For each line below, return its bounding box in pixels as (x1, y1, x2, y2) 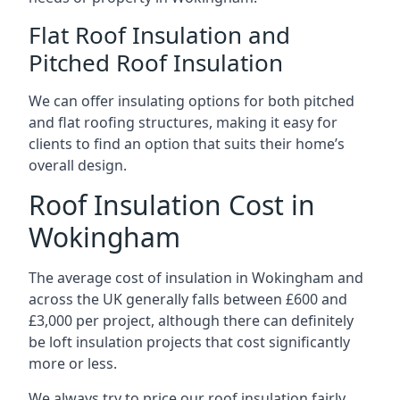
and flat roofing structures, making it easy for (29, 112, 337, 132)
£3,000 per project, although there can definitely (29, 311, 354, 330)
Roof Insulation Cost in (29, 187, 315, 223)
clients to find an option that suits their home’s (29, 134, 345, 154)
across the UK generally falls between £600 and (29, 289, 347, 309)
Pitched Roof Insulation (29, 46, 283, 79)
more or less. (29, 354, 117, 373)
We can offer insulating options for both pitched (29, 91, 354, 111)
